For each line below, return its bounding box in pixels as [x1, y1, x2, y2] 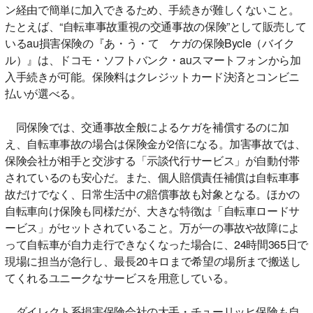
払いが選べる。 [5, 85, 82, 101]
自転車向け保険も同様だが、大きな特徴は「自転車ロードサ [5, 202, 300, 219]
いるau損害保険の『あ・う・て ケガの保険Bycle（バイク [5, 34, 295, 51]
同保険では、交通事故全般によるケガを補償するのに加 [5, 118, 289, 135]
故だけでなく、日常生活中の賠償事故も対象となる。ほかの [5, 185, 300, 202]
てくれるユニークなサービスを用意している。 [5, 269, 235, 286]
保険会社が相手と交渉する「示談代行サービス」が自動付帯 [5, 152, 300, 168]
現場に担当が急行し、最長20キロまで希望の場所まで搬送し [5, 252, 301, 269]
